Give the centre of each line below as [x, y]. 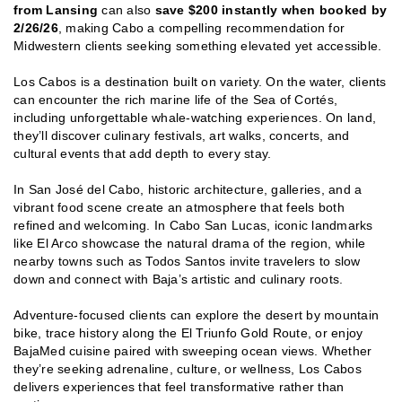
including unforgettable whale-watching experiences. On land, [195, 117]
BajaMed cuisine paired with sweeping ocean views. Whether [193, 350]
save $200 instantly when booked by [271, 9]
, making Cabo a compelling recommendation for [201, 27]
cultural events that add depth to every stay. [143, 153]
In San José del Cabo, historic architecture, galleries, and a [188, 189]
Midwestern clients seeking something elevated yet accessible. [198, 45]
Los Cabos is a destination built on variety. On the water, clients [200, 81]
